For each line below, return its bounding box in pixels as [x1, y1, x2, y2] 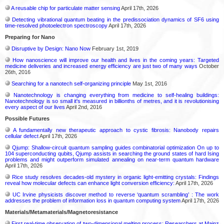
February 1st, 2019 [90, 45, 138, 51]
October [197, 63, 219, 69]
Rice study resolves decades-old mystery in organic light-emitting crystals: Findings [12, 174, 219, 180]
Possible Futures [5, 115, 49, 121]
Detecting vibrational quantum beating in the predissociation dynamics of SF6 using [12, 16, 219, 22]
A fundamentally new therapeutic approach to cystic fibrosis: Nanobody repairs [12, 127, 219, 133]
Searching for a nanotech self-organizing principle [11, 80, 131, 86]
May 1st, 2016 [131, 80, 167, 86]
